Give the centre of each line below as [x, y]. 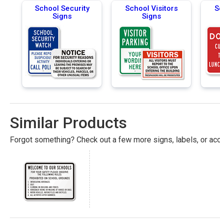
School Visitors [151, 8]
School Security [62, 8]
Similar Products [68, 123]
